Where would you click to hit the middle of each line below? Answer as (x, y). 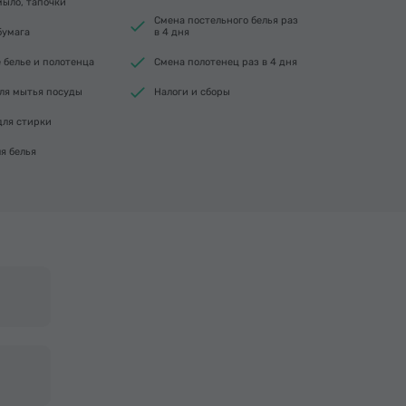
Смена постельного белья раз (226, 20)
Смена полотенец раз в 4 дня (226, 62)
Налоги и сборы (192, 92)
